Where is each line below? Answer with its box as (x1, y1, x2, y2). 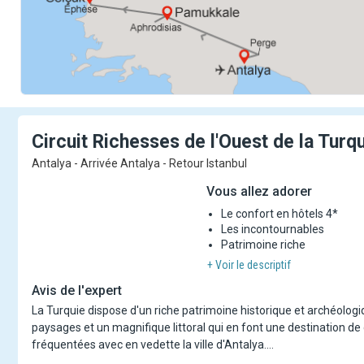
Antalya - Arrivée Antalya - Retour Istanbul (32, 157, 247, 170)
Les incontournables (221, 223, 324, 236)
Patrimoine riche (221, 238, 305, 251)
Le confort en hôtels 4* (221, 207, 338, 220)
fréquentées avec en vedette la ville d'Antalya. (32, 338, 266, 351)
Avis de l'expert (32, 283, 122, 298)
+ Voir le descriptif (207, 258, 291, 271)
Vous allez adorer (206, 184, 312, 199)
